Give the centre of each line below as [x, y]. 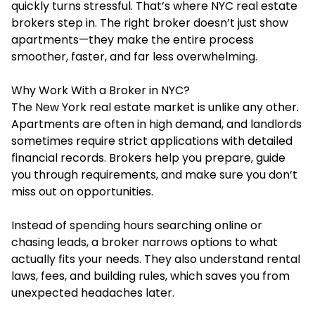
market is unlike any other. [225, 107]
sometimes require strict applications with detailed [152, 141]
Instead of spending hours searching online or [137, 225]
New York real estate [93, 107]
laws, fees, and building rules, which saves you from [150, 276]
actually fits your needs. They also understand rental [156, 259]
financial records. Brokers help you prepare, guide [148, 157]
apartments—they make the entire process [133, 39]
